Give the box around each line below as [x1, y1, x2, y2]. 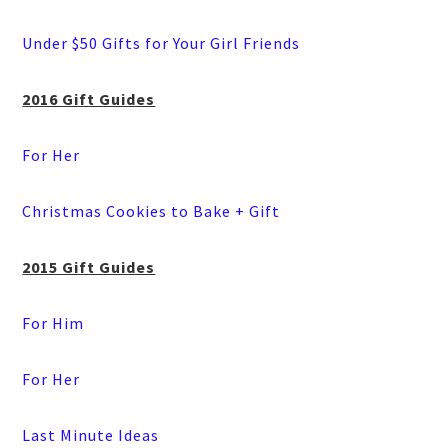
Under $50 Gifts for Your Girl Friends [22, 33, 301, 54]
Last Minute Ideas [22, 425, 160, 446]
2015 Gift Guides [22, 257, 156, 278]
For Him [22, 313, 85, 334]
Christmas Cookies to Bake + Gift [22, 201, 281, 222]
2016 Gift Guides [22, 89, 156, 110]
